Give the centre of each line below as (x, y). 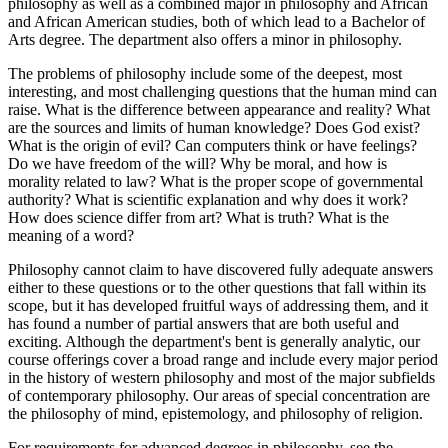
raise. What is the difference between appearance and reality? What (219, 110)
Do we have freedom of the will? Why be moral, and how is (197, 164)
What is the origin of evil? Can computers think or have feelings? (212, 146)
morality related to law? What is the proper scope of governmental (215, 182)
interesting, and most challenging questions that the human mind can (222, 92)
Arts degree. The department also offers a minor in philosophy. (205, 40)
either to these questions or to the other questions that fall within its (217, 288)
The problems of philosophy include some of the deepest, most (205, 74)
